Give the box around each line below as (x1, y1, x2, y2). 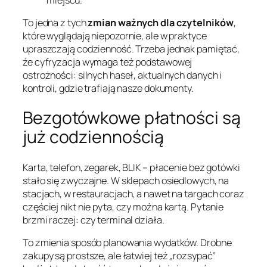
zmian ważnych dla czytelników (88, 15, 234, 29)
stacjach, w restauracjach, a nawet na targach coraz (23, 187, 244, 201)
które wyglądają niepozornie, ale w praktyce (23, 29, 207, 42)
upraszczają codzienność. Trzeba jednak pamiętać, (23, 42, 240, 55)
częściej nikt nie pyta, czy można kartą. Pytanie (23, 200, 224, 214)
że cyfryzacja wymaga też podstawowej (23, 55, 193, 69)
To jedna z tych (23, 15, 88, 29)
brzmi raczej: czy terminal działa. (23, 213, 164, 227)
